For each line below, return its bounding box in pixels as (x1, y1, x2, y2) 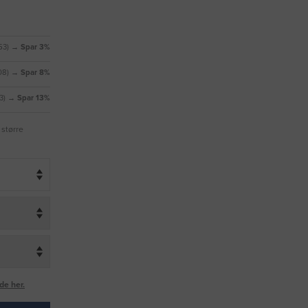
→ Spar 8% (11, 68, 50, 78)
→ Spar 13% (8, 93, 50, 103)
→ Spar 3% (11, 43, 50, 52)
